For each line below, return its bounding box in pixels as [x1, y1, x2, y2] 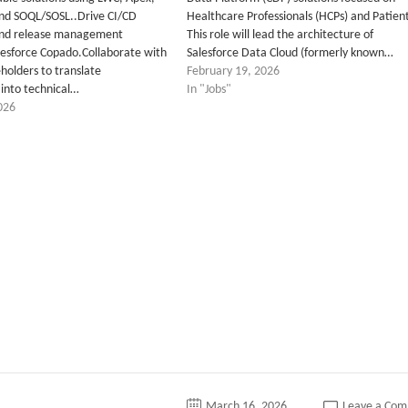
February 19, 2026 [186, 65, 280, 78]
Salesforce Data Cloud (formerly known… [186, 46, 393, 60]
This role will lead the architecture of [186, 28, 373, 42]
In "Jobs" [186, 83, 231, 97]
